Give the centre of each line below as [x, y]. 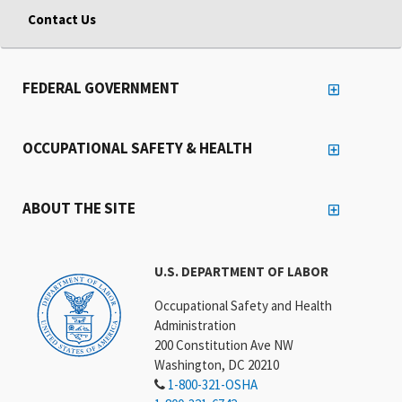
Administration [195, 325]
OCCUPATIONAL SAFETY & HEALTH [137, 148]
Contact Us [62, 19]
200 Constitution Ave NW [223, 345]
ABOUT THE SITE [79, 208]
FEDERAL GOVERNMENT [101, 87]
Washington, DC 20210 [216, 364]
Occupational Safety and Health [243, 305]
